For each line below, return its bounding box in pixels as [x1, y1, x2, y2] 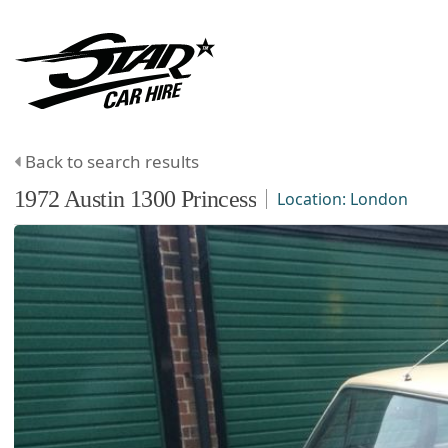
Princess [180, 185, 257, 212]
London [350, 187, 409, 210]
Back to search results [25, 149, 199, 173]
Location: [277, 187, 351, 210]
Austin [64, 185, 125, 212]
